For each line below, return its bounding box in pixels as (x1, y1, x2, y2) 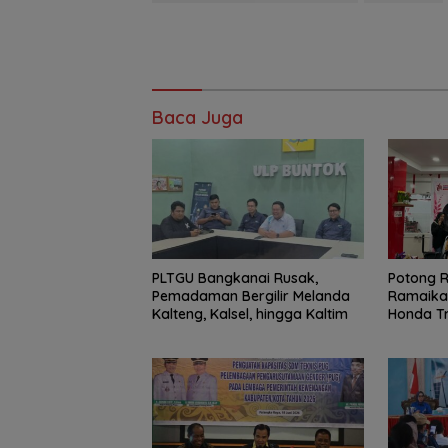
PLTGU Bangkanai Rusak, (152, 268, 318, 287)
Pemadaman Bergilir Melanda (152, 286, 350, 305)
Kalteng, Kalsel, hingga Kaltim (152, 304, 348, 323)
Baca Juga (152, 106, 243, 130)
